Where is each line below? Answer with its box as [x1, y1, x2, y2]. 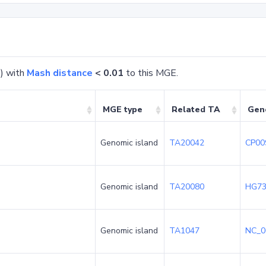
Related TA [172, 104, 220, 115]
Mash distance [27, 66, 93, 80]
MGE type [103, 104, 142, 115]
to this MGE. [123, 66, 178, 80]
